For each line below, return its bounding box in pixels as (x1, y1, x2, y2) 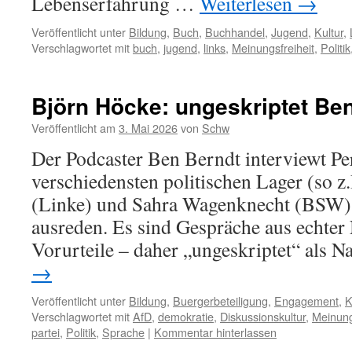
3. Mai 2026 (119, 119, 178, 136)
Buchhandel (205, 24, 265, 40)
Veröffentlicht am (31, 119, 115, 136)
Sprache (102, 324, 145, 340)
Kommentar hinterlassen (154, 324, 277, 340)
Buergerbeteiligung (173, 292, 268, 309)
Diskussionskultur (220, 308, 306, 324)
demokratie (158, 308, 214, 324)
